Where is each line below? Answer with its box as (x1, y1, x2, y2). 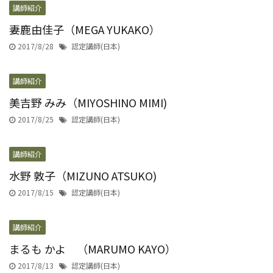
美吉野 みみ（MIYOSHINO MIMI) (9, 94, 167, 111)
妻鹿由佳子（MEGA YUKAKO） (9, 21, 160, 38)
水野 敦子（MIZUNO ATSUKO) (9, 168, 157, 184)
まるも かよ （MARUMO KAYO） (9, 241, 176, 257)
